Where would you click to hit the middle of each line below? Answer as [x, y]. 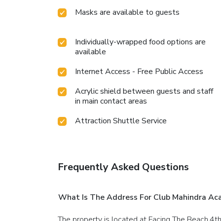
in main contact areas [111, 101]
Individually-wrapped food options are [140, 42]
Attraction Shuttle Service [121, 121]
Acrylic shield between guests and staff [144, 92]
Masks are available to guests [127, 13]
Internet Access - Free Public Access [139, 72]
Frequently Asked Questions [123, 167]
